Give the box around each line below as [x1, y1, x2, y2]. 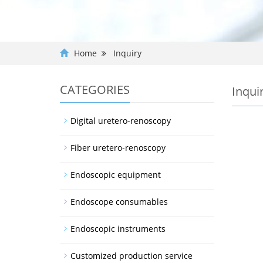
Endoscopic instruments [70, 223, 166, 234]
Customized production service [70, 250, 193, 261]
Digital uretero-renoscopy [70, 115, 171, 126]
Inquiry [106, 48, 141, 59]
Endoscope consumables [70, 196, 168, 207]
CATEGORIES [60, 82, 130, 97]
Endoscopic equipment [70, 169, 161, 180]
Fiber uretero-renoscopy [70, 142, 166, 153]
